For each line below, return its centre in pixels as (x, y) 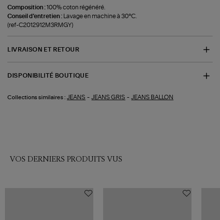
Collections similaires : (37, 97)
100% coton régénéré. (76, 7)
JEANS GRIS (109, 97)
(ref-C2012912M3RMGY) (41, 25)
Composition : (27, 7)
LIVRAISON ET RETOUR (43, 49)
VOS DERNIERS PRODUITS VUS (66, 159)
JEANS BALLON (152, 97)
